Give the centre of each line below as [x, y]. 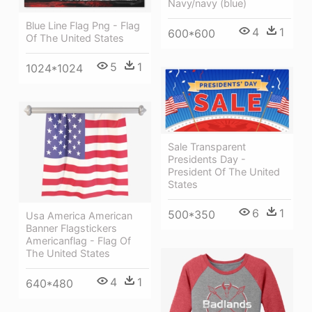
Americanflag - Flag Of [78, 240]
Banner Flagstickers [71, 228]
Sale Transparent [207, 147]
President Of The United [224, 172]
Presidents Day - [207, 159]
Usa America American [79, 215]
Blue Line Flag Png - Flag [83, 25]
